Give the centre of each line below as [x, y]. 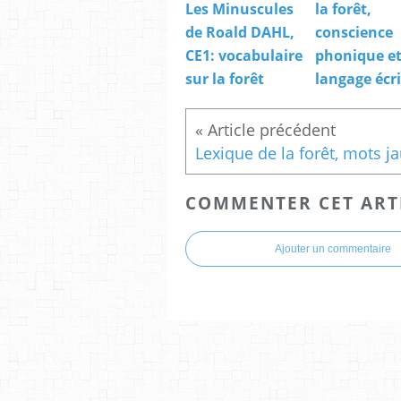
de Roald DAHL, [240, 32]
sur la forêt [225, 78]
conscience [354, 32]
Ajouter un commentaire [333, 249]
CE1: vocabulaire [244, 55]
